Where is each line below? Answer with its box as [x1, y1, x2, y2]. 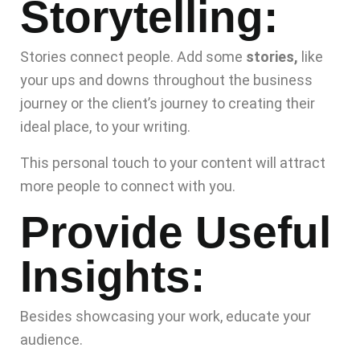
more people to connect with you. [20, 178, 235, 195]
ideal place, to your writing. [20, 118, 190, 136]
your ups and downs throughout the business [20, 72, 313, 89]
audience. [20, 331, 83, 349]
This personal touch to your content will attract [20, 154, 325, 172]
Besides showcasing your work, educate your [20, 308, 311, 325]
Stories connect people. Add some [20, 48, 246, 66]
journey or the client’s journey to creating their [20, 95, 315, 112]
